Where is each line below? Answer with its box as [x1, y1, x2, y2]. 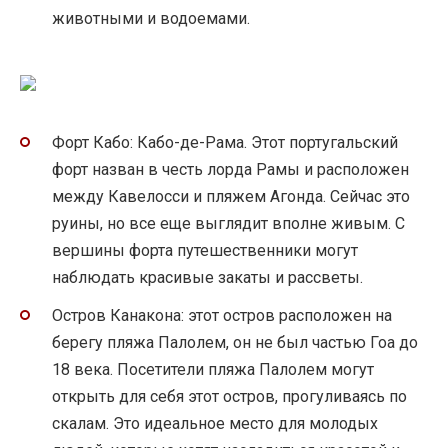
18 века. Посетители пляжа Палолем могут [52, 360, 374, 380]
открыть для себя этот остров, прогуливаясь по [52, 387, 407, 407]
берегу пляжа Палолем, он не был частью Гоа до [52, 333, 418, 353]
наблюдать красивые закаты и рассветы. [52, 268, 363, 288]
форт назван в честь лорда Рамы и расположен [52, 160, 409, 180]
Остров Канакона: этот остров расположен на [52, 306, 392, 326]
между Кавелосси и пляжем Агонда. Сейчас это [52, 187, 410, 207]
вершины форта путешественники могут [52, 241, 358, 261]
